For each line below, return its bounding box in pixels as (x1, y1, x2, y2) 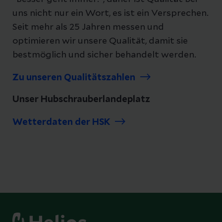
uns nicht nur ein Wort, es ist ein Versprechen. (12, 8, 209, 18)
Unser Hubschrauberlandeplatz (12, 95, 150, 104)
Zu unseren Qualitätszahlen (12, 73, 135, 82)
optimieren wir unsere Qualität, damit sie (12, 36, 188, 46)
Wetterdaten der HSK (12, 117, 110, 127)
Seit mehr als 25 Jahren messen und (12, 22, 164, 32)
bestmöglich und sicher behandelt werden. (12, 50, 196, 59)
